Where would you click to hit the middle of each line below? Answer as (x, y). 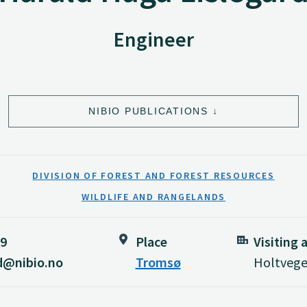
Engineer (153, 39)
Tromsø (158, 262)
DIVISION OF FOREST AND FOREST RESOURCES (153, 175)
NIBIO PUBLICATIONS (148, 111)
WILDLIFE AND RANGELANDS (153, 196)
